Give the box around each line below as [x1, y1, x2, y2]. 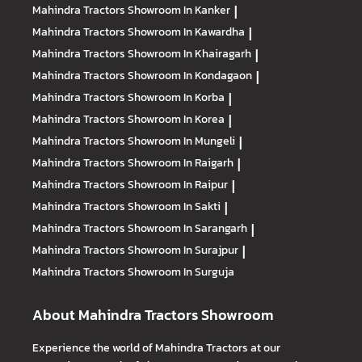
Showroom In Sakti [128, 196, 221, 215]
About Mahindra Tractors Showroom [32, 303, 273, 326]
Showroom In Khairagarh [128, 44, 251, 62]
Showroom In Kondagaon [128, 65, 252, 84]
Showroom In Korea [128, 109, 225, 128]
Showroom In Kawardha [128, 22, 245, 40]
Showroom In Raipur [128, 175, 228, 193]
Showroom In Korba [128, 87, 225, 106]
